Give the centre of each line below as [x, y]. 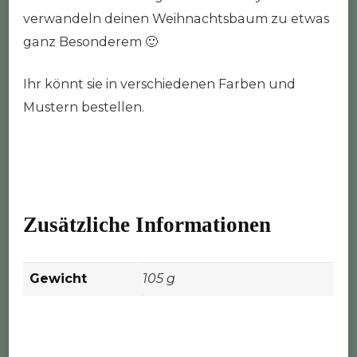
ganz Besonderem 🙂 [90, 41]
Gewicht [58, 278]
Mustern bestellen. [84, 107]
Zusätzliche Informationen [147, 224]
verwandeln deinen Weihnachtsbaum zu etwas [176, 18]
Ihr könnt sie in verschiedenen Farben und [159, 84]
